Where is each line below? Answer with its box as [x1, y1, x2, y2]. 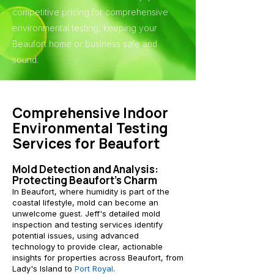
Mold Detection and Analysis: [12, 162, 158, 176]
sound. [12, 54, 39, 65]
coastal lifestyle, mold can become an [12, 198, 158, 207]
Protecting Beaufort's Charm [12, 173, 157, 187]
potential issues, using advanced [12, 231, 139, 240]
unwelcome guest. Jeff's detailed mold [12, 209, 160, 218]
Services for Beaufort [12, 133, 160, 153]
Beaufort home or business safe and [12, 39, 157, 49]
